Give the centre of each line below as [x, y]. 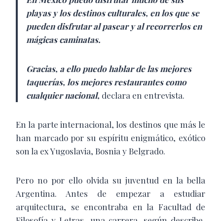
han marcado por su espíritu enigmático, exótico [110, 138]
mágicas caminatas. [63, 40]
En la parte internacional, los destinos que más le [110, 125]
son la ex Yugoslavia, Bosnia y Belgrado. [91, 151]
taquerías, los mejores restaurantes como [106, 82]
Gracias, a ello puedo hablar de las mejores [109, 69]
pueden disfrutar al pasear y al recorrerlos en [114, 26]
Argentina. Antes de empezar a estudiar [110, 194]
